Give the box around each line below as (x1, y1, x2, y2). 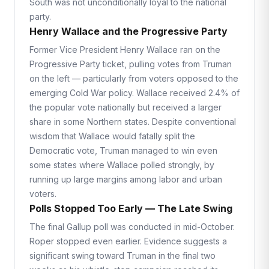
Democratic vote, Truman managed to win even (29, 145, 217, 156)
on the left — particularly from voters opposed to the (29, 73, 238, 83)
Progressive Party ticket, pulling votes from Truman (29, 59, 232, 69)
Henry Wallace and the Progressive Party (29, 25, 228, 37)
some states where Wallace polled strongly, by (29, 160, 214, 170)
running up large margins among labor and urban (29, 174, 222, 184)
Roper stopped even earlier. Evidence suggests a (29, 236, 227, 246)
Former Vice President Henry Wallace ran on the (29, 44, 220, 55)
